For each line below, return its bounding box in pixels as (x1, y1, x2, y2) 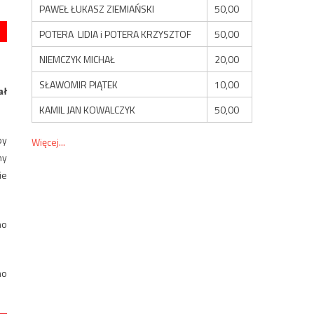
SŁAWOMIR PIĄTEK (39, 76, 118, 92)
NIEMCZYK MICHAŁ (39, 51, 116, 67)
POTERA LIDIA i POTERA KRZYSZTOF (39, 26, 192, 41)
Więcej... (32, 134, 66, 149)
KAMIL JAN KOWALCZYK (39, 102, 136, 117)
